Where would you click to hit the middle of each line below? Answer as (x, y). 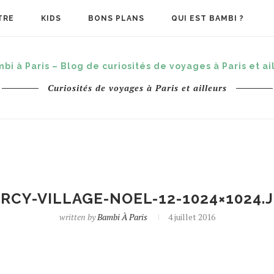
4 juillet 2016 (191, 217)
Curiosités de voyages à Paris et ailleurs (137, 88)
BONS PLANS (116, 18)
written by (78, 217)
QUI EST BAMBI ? (208, 18)
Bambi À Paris (122, 217)
